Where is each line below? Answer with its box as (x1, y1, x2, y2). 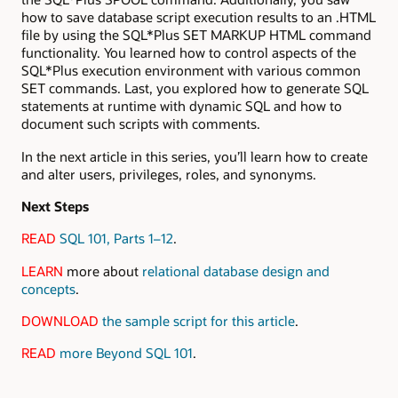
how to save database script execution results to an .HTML (21, 8, 376, 27)
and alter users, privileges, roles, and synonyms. (21, 164, 316, 183)
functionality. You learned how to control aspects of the (21, 44, 356, 62)
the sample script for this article (102, 311, 295, 330)
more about (63, 261, 142, 280)
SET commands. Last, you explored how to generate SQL (21, 79, 369, 98)
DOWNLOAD (21, 311, 99, 330)
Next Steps (21, 197, 89, 216)
